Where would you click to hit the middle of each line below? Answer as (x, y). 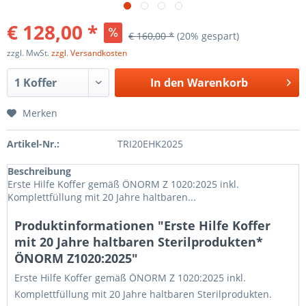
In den (167, 83)
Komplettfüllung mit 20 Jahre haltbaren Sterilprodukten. (144, 294)
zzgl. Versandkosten (89, 53)
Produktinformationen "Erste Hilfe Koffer (142, 225)
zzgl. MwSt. (29, 53)
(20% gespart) (208, 36)
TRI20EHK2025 (150, 144)
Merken (40, 113)
